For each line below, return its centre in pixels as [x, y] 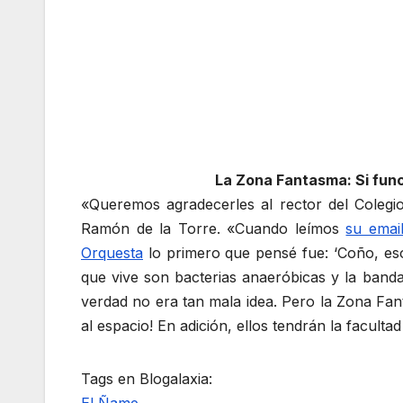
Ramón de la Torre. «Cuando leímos [214, 229]
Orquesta [112, 253]
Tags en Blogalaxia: [147, 379]
